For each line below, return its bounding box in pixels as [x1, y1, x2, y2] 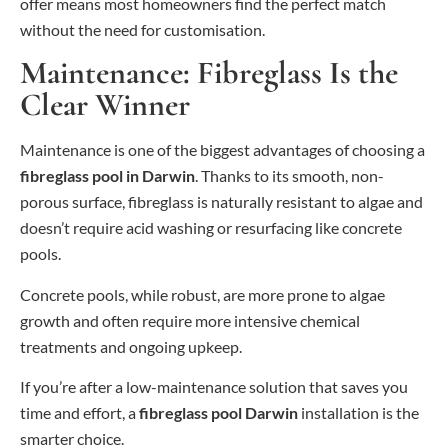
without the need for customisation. [20, 19, 265, 39]
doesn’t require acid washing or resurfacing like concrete [20, 218, 402, 238]
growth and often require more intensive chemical [20, 310, 360, 330]
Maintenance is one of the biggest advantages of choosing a [20, 140, 425, 160]
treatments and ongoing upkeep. [20, 336, 242, 356]
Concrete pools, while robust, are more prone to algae [20, 284, 385, 304]
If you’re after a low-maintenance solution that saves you [20, 376, 408, 396]
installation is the [298, 402, 419, 422]
